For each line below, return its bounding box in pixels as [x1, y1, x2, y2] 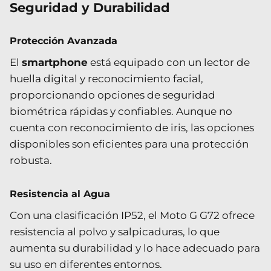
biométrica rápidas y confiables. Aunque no [10, 105, 232, 117]
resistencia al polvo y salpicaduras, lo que [10, 225, 220, 238]
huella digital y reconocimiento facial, [10, 72, 203, 85]
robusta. [10, 154, 52, 166]
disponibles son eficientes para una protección [10, 137, 249, 150]
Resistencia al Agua [10, 188, 110, 200]
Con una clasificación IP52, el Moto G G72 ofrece [10, 209, 255, 221]
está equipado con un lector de [88, 56, 250, 68]
